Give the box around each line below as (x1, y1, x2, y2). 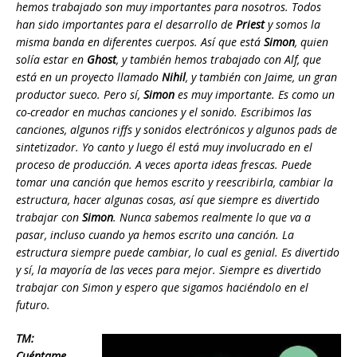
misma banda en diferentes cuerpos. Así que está (16, 34, 264, 50)
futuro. (16, 297, 50, 313)
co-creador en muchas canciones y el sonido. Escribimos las (16, 104, 312, 120)
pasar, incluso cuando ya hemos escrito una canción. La (16, 227, 294, 243)
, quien (295, 34, 328, 50)
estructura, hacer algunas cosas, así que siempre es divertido (16, 192, 320, 208)
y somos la (265, 17, 320, 33)
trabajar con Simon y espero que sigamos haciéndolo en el (16, 280, 308, 296)
